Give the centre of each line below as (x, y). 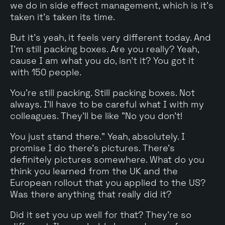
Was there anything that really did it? (91, 194)
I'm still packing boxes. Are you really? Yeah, (104, 49)
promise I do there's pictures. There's (92, 148)
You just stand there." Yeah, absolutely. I (97, 136)
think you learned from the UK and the (94, 171)
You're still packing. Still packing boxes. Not (102, 92)
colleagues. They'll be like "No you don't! (96, 116)
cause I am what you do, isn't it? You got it (102, 60)
